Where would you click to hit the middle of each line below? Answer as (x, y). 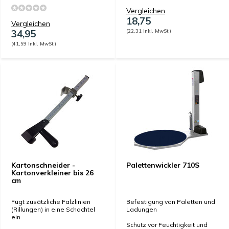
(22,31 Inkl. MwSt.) (149, 31)
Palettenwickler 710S (163, 165)
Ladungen (142, 209)
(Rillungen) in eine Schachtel (53, 209)
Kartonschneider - (43, 165)
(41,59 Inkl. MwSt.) (34, 43)
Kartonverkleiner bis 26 (52, 173)
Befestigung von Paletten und (171, 202)
